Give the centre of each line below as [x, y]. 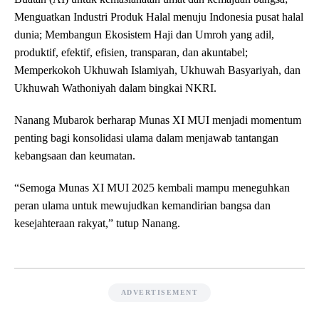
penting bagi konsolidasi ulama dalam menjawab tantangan [146, 138]
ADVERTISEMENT [159, 293]
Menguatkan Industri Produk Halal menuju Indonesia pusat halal [159, 17]
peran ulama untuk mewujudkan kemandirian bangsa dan [142, 206]
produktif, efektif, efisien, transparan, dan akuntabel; [131, 53]
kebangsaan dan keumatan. [75, 156]
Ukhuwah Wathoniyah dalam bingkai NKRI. [115, 88]
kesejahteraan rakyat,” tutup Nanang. [97, 224]
